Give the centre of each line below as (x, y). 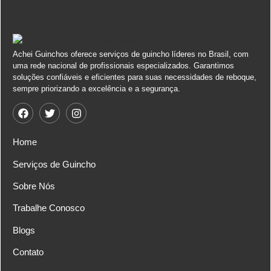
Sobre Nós (34, 186)
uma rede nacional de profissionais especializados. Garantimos (123, 65)
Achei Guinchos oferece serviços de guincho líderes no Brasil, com (131, 54)
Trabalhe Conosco (49, 208)
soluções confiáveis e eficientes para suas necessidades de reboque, (135, 77)
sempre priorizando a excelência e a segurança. (96, 88)
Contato (28, 252)
